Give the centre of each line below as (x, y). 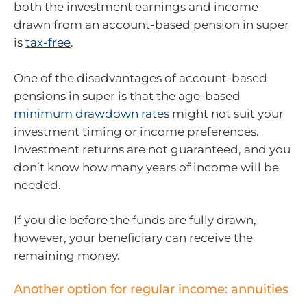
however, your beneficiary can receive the (133, 238)
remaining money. (67, 256)
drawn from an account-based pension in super (151, 25)
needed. (37, 185)
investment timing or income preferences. (136, 131)
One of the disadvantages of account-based (140, 78)
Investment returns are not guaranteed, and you (152, 149)
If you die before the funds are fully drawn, (135, 220)
